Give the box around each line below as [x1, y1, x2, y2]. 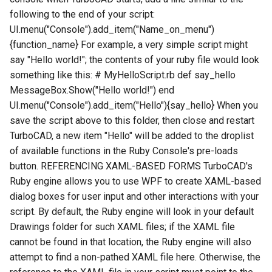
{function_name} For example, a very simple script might [10, 39, 248, 51]
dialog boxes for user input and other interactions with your [10, 191, 259, 203]
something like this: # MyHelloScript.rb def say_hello [10, 69, 236, 81]
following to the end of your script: [10, 8, 155, 21]
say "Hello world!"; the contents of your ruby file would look [10, 54, 259, 66]
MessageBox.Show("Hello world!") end [10, 84, 174, 97]
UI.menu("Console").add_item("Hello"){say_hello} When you [10, 100, 258, 112]
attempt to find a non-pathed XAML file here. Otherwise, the [10, 251, 260, 263]
